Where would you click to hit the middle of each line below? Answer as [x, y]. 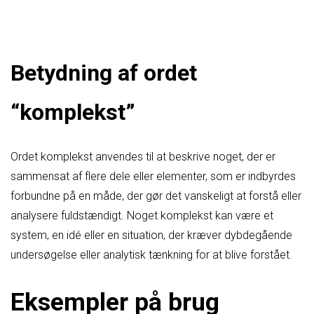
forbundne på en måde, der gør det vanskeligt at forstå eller [156, 196]
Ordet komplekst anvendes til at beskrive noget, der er [143, 156]
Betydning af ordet [104, 73]
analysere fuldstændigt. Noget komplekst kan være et [142, 215]
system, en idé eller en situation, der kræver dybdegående [151, 235]
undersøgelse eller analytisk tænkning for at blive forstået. [151, 254]
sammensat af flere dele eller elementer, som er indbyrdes [153, 176]
